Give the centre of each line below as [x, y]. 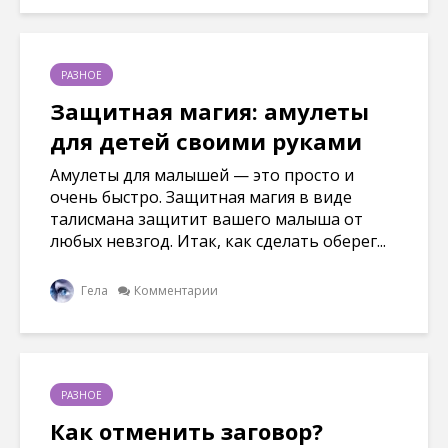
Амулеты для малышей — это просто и [202, 174]
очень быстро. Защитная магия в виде [201, 196]
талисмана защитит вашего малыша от [206, 218]
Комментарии [176, 290]
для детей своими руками [206, 140]
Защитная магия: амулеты [209, 110]
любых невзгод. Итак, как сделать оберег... [218, 240]
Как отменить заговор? [186, 430]
